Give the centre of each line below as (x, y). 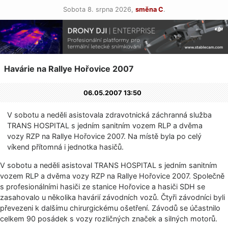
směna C (149, 9)
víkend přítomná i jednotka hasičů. (66, 147)
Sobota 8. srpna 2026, (99, 9)
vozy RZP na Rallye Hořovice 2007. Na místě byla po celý (105, 136)
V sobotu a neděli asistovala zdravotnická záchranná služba (110, 115)
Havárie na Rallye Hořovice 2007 (69, 69)
